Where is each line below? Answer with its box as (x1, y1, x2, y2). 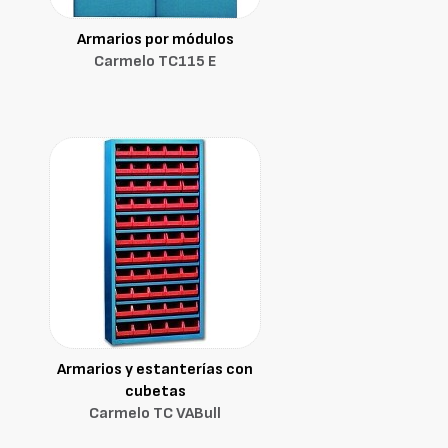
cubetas (124, 382, 186, 401)
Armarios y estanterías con (57, 360, 253, 379)
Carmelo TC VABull (89, 404, 221, 423)
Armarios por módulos (76, 30, 234, 49)
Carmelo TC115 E (94, 52, 216, 71)
